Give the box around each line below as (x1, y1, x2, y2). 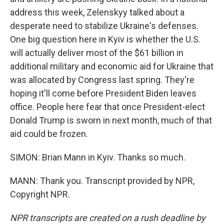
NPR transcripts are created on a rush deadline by (10, 212, 205, 223)
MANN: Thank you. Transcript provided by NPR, (10, 175, 194, 186)
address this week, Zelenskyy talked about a (10, 7, 184, 17)
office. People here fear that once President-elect (10, 101, 205, 112)
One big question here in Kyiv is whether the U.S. (10, 34, 200, 44)
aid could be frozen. (10, 128, 88, 139)
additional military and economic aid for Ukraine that (10, 61, 213, 71)
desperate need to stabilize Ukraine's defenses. (10, 20, 198, 31)
